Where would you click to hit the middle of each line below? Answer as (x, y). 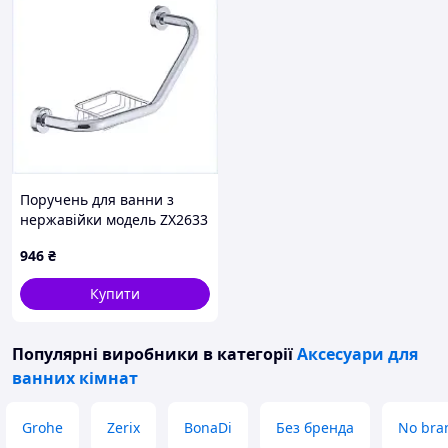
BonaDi (208, 427)
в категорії (248, 354)
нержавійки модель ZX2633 (114, 219)
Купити (115, 293)
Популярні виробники (105, 354)
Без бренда (315, 427)
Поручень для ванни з (97, 199)
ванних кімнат (75, 378)
